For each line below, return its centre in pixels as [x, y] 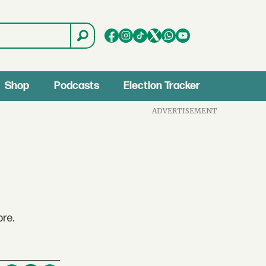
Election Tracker [162, 86]
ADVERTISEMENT [185, 110]
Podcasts [76, 86]
